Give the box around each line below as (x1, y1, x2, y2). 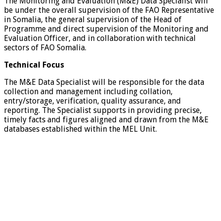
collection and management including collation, (4, 87, 173, 97)
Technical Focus (4, 60, 68, 70)
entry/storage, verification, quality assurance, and (4, 96, 181, 106)
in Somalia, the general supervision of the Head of (4, 15, 182, 25)
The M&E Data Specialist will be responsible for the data (4, 77, 204, 87)
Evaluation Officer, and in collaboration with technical (4, 34, 196, 43)
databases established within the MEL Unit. (4, 124, 157, 134)
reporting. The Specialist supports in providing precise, (4, 106, 202, 115)
